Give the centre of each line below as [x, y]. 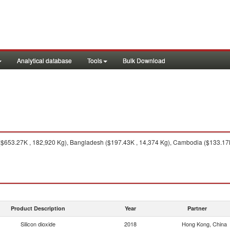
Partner [197, 208]
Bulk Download [144, 60]
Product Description [38, 208]
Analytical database [44, 60]
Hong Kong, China [204, 224]
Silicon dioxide [38, 224]
